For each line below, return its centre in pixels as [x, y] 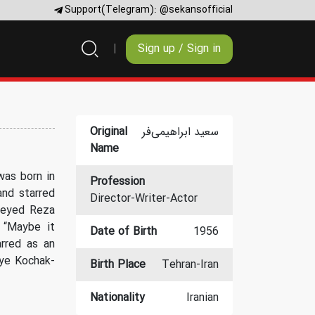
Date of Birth [123, 232]
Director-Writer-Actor [143, 199]
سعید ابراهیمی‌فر [180, 132]
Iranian [202, 298]
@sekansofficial [196, 10]
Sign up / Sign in [179, 49]
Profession [117, 182]
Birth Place [117, 265]
